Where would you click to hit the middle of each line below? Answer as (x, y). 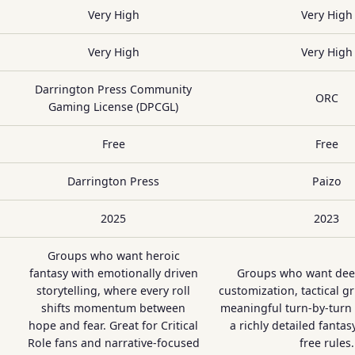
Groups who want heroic (113, 256)
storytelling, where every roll (113, 290)
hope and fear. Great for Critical (113, 325)
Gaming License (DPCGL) (113, 107)
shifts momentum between (113, 308)
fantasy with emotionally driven (113, 273)
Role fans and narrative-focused (113, 343)
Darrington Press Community (113, 89)
